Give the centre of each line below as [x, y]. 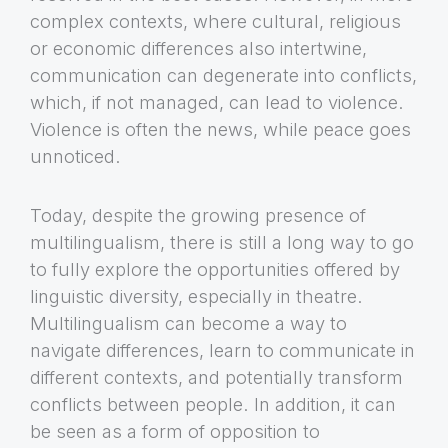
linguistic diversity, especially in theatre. [196, 296]
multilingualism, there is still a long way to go [222, 242]
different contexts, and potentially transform [216, 377]
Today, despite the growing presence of [198, 215]
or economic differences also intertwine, [198, 48]
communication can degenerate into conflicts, [223, 75]
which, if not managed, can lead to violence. [217, 102]
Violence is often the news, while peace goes [220, 129]
